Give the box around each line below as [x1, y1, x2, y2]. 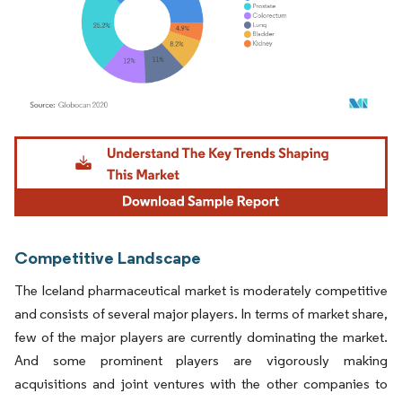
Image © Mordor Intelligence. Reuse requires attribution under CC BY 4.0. [22, 131, 358, 145]
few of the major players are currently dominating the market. [14, 328, 388, 345]
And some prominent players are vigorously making [14, 351, 388, 369]
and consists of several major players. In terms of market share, [14, 304, 388, 322]
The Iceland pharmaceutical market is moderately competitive [14, 281, 388, 299]
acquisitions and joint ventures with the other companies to [14, 374, 388, 392]
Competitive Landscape [14, 246, 201, 268]
